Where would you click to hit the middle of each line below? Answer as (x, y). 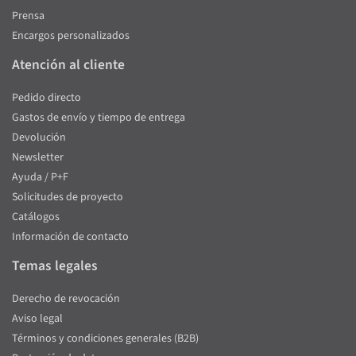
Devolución (39, 138)
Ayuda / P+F (40, 178)
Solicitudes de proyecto (68, 197)
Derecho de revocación (66, 299)
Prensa (28, 16)
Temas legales (55, 266)
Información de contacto (70, 237)
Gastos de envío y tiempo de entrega (99, 118)
